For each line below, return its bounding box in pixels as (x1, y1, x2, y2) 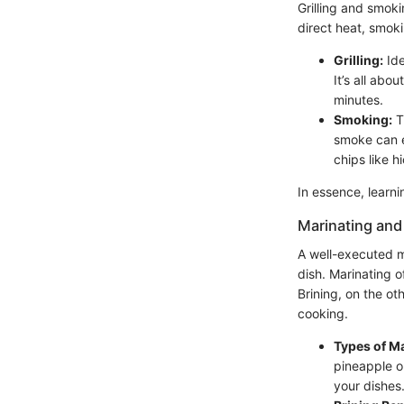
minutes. (334, 91, 383, 107)
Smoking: (334, 111, 392, 127)
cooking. (298, 305, 348, 321)
